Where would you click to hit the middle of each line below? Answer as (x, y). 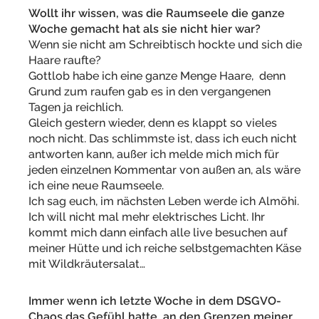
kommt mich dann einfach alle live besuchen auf (158, 232)
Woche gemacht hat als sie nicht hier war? (145, 29)
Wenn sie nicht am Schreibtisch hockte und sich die (165, 45)
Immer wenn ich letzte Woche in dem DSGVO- (155, 301)
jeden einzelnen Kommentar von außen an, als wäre (164, 170)
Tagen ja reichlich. (76, 107)
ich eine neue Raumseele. (96, 185)
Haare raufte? (65, 60)
